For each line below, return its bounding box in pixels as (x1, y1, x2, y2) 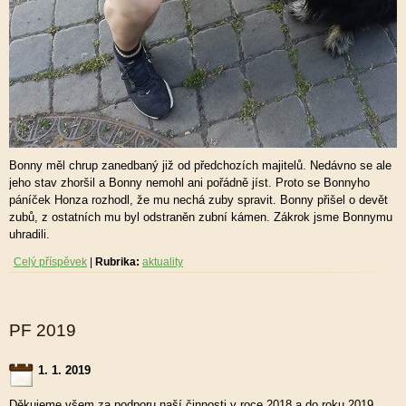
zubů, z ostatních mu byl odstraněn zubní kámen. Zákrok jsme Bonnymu (9, 210, 392, 224)
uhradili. (9, 227, 50, 241)
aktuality (142, 256, 183, 267)
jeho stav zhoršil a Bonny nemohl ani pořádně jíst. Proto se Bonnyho (9, 176, 370, 189)
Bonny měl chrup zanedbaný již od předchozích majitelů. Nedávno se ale (9, 159, 391, 172)
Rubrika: (95, 256, 140, 267)
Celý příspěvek (14, 256, 87, 267)
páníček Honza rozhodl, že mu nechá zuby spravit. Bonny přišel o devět (9, 193, 388, 207)
